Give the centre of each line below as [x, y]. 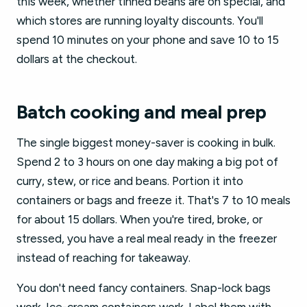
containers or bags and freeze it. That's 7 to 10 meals [153, 200]
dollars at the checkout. [77, 59]
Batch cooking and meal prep [142, 112]
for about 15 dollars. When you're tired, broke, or [139, 219]
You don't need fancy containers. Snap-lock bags [144, 288]
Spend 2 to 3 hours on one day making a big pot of [147, 162]
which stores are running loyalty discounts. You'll [140, 21]
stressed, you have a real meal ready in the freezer [147, 238]
